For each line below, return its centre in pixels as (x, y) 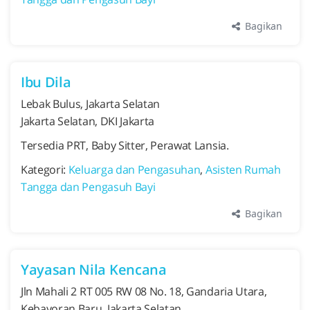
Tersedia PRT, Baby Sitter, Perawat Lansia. (125, 145)
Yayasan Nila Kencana (94, 270)
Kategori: (45, 170)
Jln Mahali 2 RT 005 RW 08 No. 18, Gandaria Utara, (144, 291)
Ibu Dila (46, 82)
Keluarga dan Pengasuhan (134, 170)
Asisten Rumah (243, 170)
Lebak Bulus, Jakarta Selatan (91, 104)
